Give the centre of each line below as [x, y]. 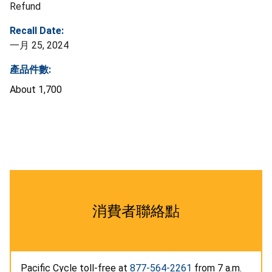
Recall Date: [37, 30]
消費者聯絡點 [136, 211]
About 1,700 [36, 89]
